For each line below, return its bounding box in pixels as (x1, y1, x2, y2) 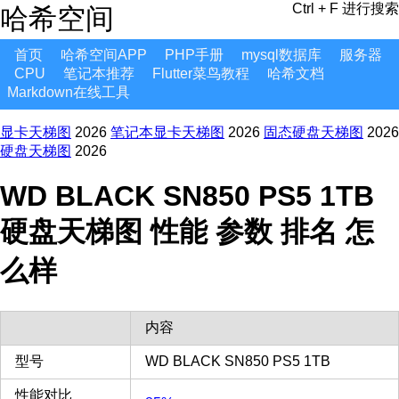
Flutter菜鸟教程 (152, 66, 249, 81)
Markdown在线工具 (7, 85, 130, 100)
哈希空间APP (61, 47, 147, 62)
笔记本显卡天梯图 (110, 125, 224, 140)
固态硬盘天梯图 (264, 125, 363, 140)
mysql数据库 (241, 47, 322, 62)
